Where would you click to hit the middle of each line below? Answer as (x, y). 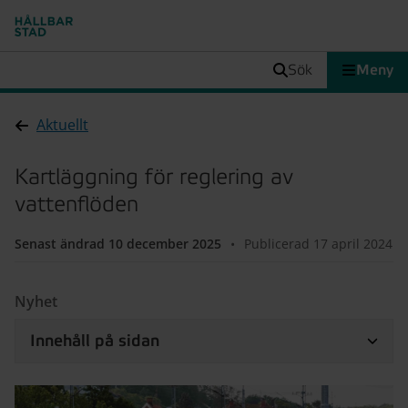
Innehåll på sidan (95, 341)
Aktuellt (62, 124)
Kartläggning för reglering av (154, 177)
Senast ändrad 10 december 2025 (118, 243)
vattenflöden (76, 204)
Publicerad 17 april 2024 (318, 243)
